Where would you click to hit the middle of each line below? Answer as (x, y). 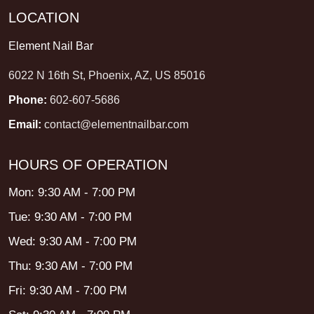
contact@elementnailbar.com (116, 125)
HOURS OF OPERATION (88, 165)
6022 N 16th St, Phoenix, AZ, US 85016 (107, 76)
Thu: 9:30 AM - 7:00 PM (70, 266)
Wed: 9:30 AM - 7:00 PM (73, 242)
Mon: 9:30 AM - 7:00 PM (72, 193)
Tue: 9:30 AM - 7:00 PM (70, 217)
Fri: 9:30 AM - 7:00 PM (68, 291)
